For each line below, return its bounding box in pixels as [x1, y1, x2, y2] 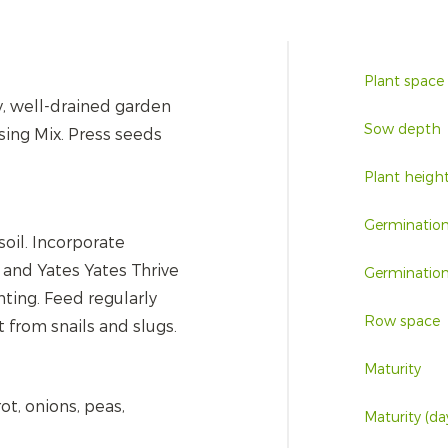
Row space [363, 312, 440, 331]
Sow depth [363, 120, 441, 139]
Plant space [363, 72, 444, 91]
